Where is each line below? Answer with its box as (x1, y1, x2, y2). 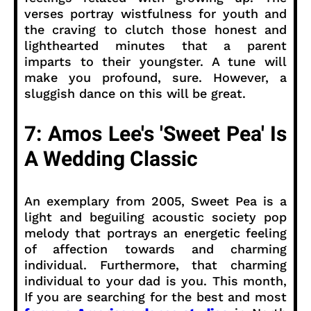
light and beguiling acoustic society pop (24, 209, 287, 224)
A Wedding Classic (24, 144, 198, 175)
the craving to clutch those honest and (24, 22, 287, 37)
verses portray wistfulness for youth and (24, 6, 287, 21)
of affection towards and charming (24, 241, 287, 256)
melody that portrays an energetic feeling (24, 225, 287, 240)
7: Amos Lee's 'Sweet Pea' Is (24, 119, 287, 150)
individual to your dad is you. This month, (24, 273, 287, 288)
